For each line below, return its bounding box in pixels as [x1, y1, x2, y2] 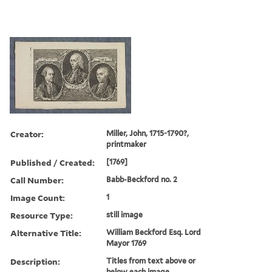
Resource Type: [10, 209, 73, 221]
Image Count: [10, 191, 65, 203]
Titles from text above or [106, 256, 196, 265]
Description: [10, 255, 60, 267]
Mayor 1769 [106, 238, 147, 248]
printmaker [106, 139, 147, 149]
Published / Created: [10, 156, 95, 168]
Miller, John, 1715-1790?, [106, 128, 189, 138]
